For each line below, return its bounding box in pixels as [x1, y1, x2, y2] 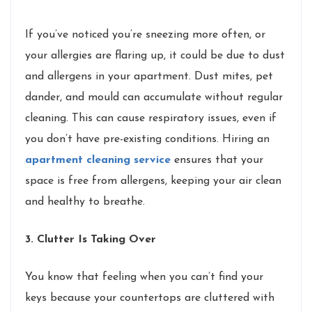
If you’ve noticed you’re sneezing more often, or [25, 29, 265, 40]
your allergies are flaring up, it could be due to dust [25, 49, 285, 61]
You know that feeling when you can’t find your [25, 271, 263, 283]
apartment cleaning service [25, 154, 171, 166]
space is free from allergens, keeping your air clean [25, 175, 281, 187]
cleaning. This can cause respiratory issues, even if [25, 112, 276, 124]
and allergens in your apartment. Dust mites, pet [25, 70, 273, 82]
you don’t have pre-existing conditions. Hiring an [25, 133, 270, 145]
